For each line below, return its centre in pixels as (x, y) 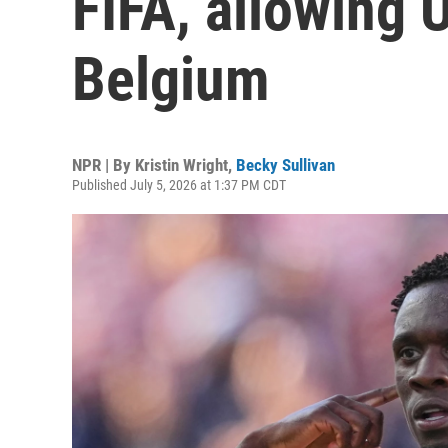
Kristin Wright (181, 165)
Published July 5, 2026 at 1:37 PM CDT (179, 185)
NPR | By (103, 165)
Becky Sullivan (285, 165)
